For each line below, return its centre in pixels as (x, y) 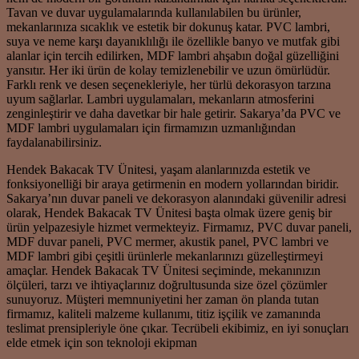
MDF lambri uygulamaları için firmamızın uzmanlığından (151, 127)
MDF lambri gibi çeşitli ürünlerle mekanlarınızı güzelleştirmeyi (165, 256)
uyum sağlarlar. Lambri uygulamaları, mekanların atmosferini (160, 99)
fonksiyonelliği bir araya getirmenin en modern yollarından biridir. (173, 184)
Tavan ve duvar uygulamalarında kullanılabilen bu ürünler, (154, 12)
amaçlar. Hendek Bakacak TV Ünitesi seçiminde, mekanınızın (163, 270)
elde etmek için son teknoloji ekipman (102, 342)
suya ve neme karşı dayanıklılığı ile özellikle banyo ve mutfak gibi (173, 41)
